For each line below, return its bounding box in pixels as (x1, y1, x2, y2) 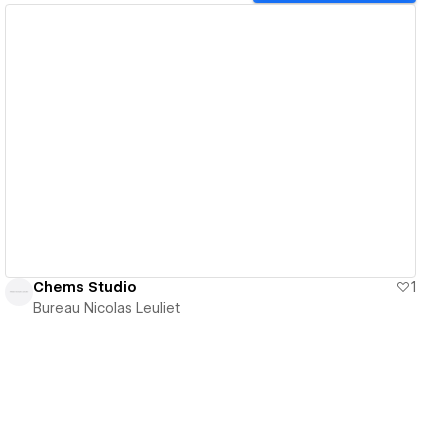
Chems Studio (33, 279, 138, 296)
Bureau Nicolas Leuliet (33, 300, 181, 317)
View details (155, 132, 251, 151)
